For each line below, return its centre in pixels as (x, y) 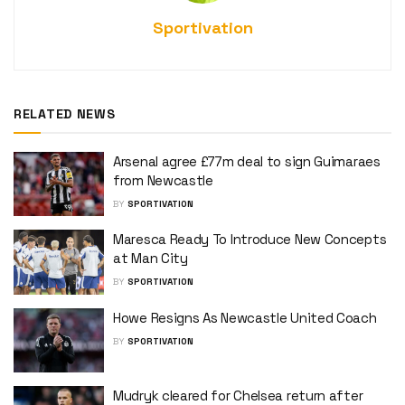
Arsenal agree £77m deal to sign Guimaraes (247, 161)
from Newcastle (163, 180)
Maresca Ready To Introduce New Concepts (250, 240)
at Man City (151, 259)
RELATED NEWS (65, 113)
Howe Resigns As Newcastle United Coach (245, 317)
